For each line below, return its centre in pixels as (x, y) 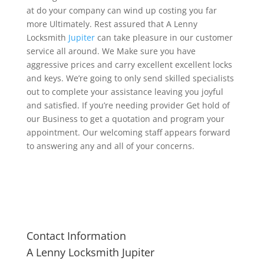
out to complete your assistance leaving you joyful (125, 91)
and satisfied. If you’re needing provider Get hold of (128, 105)
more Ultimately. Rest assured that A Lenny (112, 24)
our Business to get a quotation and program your (125, 118)
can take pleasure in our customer (164, 37)
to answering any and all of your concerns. (110, 146)
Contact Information (76, 235)
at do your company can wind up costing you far (121, 10)
